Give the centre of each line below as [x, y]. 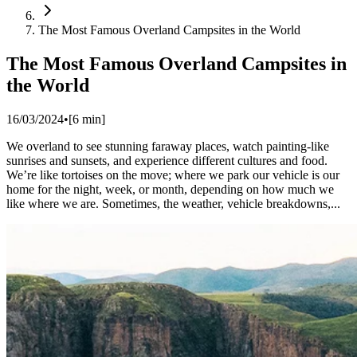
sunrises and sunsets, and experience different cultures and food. [167, 161]
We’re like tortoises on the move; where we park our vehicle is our [173, 175]
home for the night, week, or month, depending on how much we [170, 190]
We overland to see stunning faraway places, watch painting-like [168, 147]
